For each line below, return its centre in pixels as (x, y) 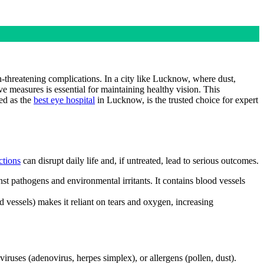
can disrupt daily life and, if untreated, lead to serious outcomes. (140, 160)
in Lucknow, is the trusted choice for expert (176, 100)
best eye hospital (64, 100)
